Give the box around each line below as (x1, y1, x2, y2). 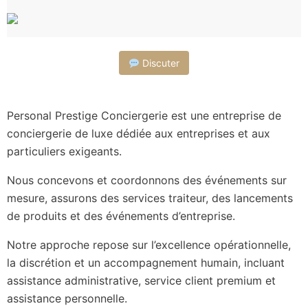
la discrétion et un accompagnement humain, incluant (7, 256, 285, 270)
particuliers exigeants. (7, 144, 122, 159)
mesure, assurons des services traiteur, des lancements (7, 191, 293, 206)
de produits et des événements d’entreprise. (7, 209, 235, 223)
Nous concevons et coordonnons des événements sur (7, 173, 287, 188)
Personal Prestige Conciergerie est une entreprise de (7, 109, 281, 123)
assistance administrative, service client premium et (7, 274, 276, 288)
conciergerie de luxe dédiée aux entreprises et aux (7, 126, 270, 141)
